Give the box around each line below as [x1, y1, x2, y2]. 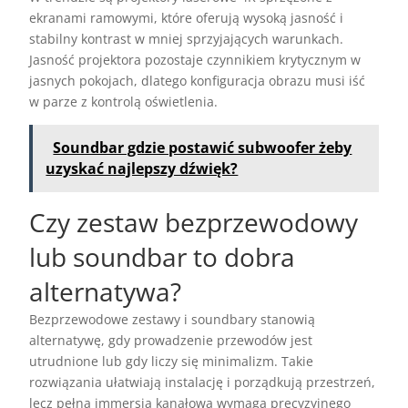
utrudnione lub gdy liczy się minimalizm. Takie [29, 352, 314, 371]
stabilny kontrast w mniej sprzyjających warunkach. [29, 30, 344, 48]
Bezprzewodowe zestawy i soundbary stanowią [29, 311, 316, 329]
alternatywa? [29, 274, 182, 310]
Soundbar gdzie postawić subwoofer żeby [53, 138, 352, 158]
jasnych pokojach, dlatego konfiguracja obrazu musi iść [29, 72, 366, 90]
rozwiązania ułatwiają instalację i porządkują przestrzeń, [29, 373, 376, 392]
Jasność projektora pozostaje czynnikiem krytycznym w [29, 51, 362, 69]
